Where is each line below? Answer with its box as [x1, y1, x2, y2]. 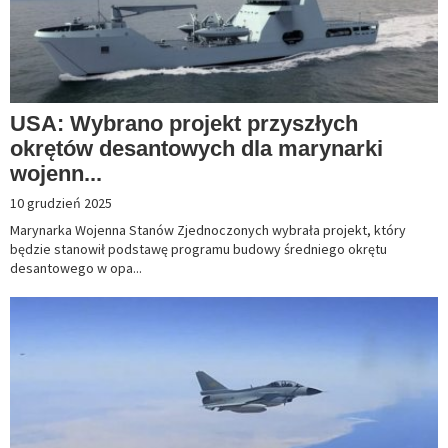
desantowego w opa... [10, 259, 142, 278]
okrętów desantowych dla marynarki [10, 136, 383, 162]
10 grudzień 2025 [10, 194, 112, 213]
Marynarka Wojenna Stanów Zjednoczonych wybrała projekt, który [10, 221, 406, 240]
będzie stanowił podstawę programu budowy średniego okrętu [10, 240, 387, 259]
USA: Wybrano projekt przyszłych [10, 111, 358, 137]
